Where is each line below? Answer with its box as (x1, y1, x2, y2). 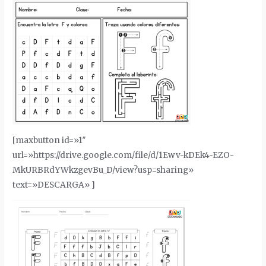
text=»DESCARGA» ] (12, 179, 96, 190)
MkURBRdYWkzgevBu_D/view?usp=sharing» (12, 164, 194, 175)
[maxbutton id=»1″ (12, 135, 87, 145)
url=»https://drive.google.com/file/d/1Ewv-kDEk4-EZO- (12, 150, 235, 160)
